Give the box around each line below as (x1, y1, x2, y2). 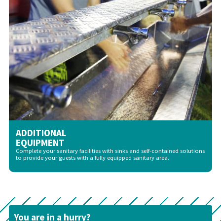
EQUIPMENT (15, 136, 65, 148)
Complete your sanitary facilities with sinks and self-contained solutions (15, 147, 205, 154)
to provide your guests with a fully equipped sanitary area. (15, 153, 169, 161)
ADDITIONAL (15, 126, 66, 139)
